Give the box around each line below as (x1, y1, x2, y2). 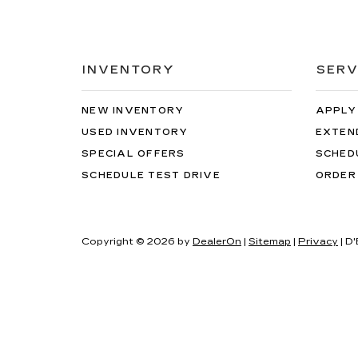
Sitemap (249, 235, 291, 247)
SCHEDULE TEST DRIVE (82, 169, 221, 181)
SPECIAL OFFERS (82, 148, 185, 159)
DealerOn (193, 235, 241, 247)
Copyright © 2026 (82, 235, 177, 247)
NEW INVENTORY (82, 105, 185, 116)
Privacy (298, 235, 338, 247)
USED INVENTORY (82, 126, 189, 137)
